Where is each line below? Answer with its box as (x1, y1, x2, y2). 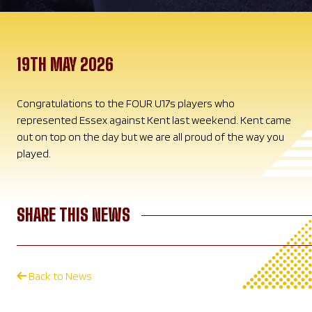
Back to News (26, 269, 92, 283)
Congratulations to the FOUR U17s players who (17, 96, 235, 110)
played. (17, 146, 53, 160)
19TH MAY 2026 (17, 54, 114, 75)
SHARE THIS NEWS (17, 204, 130, 225)
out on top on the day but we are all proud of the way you (17, 130, 284, 143)
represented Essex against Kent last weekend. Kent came (17, 113, 291, 127)
